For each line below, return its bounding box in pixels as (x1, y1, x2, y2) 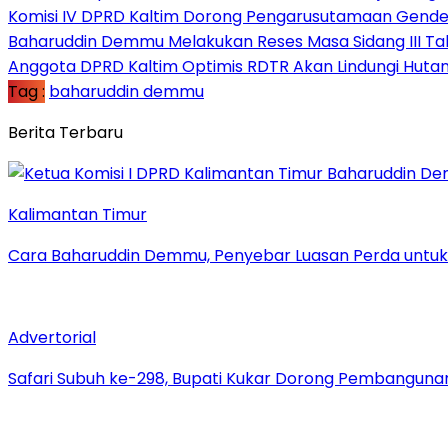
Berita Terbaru (8, 120, 123, 144)
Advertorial (8, 325, 96, 349)
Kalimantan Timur (8, 202, 147, 226)
